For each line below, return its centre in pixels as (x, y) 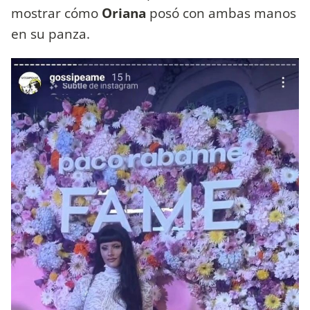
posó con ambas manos (221, 13)
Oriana (124, 13)
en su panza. (52, 34)
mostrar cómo (56, 13)
